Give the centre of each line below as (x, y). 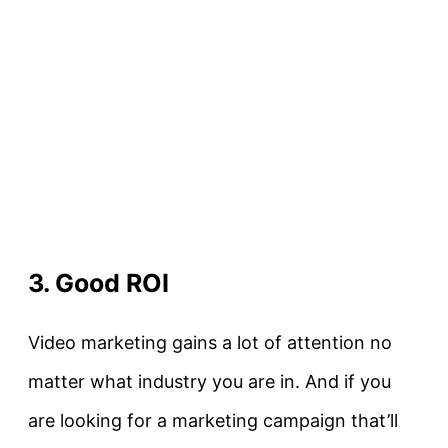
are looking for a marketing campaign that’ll (213, 421)
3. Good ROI (98, 282)
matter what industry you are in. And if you (209, 382)
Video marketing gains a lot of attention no (210, 343)
